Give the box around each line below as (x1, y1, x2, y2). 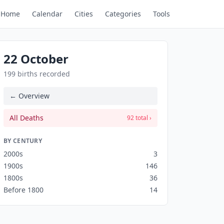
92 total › (127, 113, 151, 122)
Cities (74, 9, 93, 18)
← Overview (9, 91, 49, 100)
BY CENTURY (3, 136, 42, 145)
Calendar (32, 9, 62, 18)
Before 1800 (3, 185, 43, 194)
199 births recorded (3, 69, 70, 78)
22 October (3, 50, 68, 67)
